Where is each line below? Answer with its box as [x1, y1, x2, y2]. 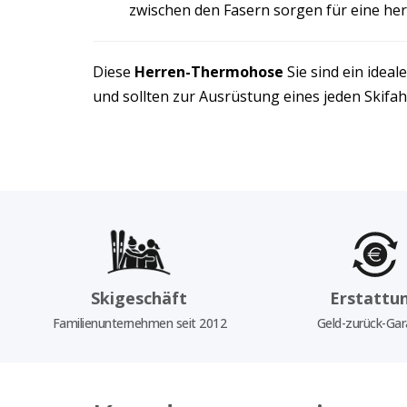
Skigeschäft [91, 286, 188, 309]
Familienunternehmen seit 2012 [52, 313, 227, 332]
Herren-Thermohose [134, 62, 283, 82]
